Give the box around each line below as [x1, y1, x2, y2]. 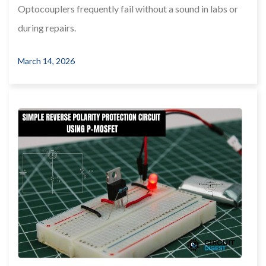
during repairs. [18, 21, 76, 33]
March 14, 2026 [18, 55, 75, 66]
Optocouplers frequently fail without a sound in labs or [18, 2, 238, 14]
